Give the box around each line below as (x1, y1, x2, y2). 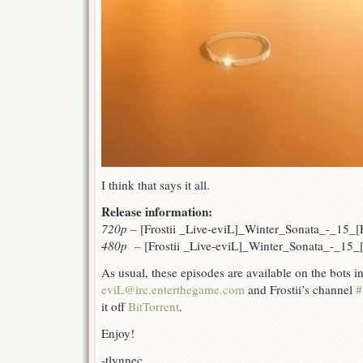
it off (101, 298, 128, 315)
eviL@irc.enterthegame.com (101, 281, 245, 298)
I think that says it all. (101, 177, 210, 194)
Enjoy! (101, 325, 135, 342)
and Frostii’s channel (245, 281, 356, 298)
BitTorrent (128, 298, 179, 315)
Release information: (101, 203, 212, 221)
